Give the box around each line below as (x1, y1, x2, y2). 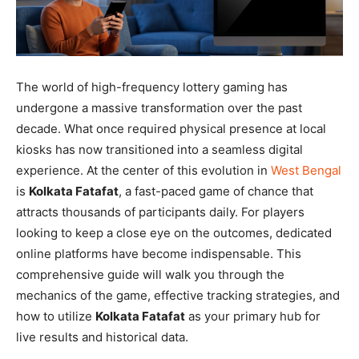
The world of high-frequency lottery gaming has (16, 79, 288, 95)
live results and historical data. (16, 329, 188, 345)
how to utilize (16, 308, 95, 324)
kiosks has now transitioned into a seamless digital (16, 141, 303, 157)
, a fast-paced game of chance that (119, 183, 313, 199)
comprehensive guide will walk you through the (16, 266, 284, 282)
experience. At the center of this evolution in (16, 162, 271, 178)
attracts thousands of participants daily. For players (16, 204, 305, 220)
